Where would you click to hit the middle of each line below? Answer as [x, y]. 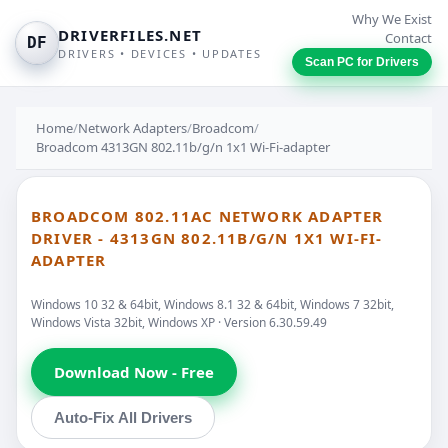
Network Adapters [132, 128]
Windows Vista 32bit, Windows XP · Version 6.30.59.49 [179, 322]
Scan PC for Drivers [362, 62]
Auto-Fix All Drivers [123, 417]
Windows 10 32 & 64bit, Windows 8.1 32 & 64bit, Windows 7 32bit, [212, 304]
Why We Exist [392, 19]
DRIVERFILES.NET [130, 35]
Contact [408, 38]
